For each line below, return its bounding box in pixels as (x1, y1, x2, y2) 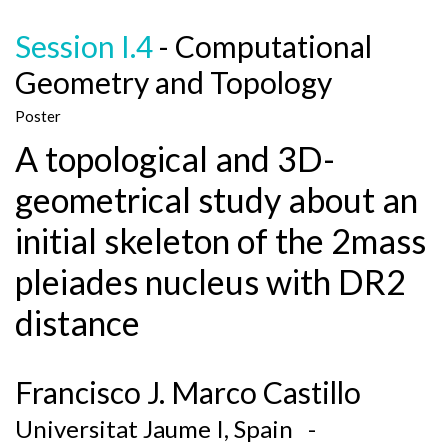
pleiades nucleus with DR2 (15, 261, 406, 302)
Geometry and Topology (15, 64, 332, 100)
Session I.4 (15, 28, 153, 64)
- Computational (153, 28, 372, 64)
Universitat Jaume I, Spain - (15, 414, 326, 443)
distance (15, 302, 140, 343)
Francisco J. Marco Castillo (15, 374, 361, 410)
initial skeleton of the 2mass (15, 220, 426, 261)
